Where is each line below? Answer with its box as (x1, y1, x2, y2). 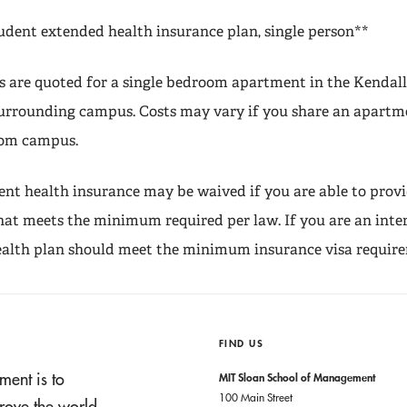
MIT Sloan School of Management (218, 370, 375, 384)
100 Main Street (218, 390, 293, 404)
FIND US (218, 336, 264, 350)
